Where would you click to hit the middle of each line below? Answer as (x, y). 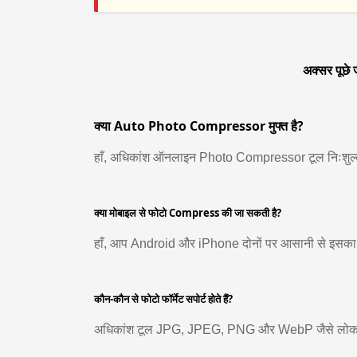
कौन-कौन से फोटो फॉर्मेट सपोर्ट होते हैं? (163, 299)
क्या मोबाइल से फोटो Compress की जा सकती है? (188, 213)
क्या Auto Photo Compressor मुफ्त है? (199, 126)
